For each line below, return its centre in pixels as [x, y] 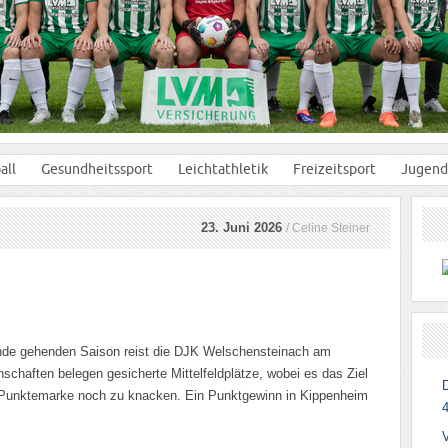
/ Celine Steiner [328, 227]
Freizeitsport [334, 169]
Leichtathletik [223, 169]
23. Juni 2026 [243, 227]
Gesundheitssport [97, 169]
